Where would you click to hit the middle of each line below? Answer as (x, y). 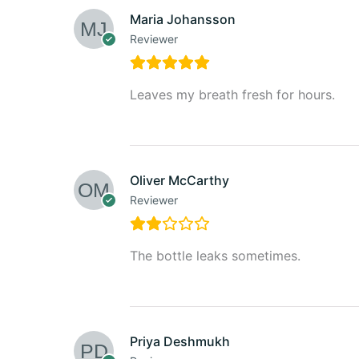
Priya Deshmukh (180, 341)
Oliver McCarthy (179, 180)
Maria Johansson (183, 19)
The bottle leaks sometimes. (215, 255)
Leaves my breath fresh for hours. (232, 94)
